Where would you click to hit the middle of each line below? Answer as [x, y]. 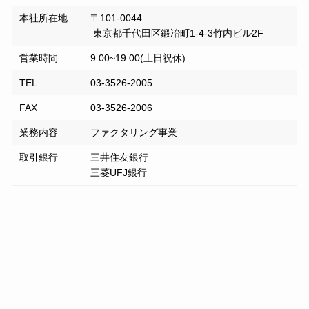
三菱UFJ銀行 [119, 173]
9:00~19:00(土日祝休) [138, 58]
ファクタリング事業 [134, 133]
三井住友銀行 [120, 158]
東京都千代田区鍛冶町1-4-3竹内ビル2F [177, 33]
